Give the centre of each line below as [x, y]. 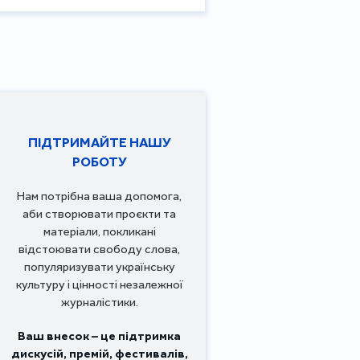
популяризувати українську [99, 266]
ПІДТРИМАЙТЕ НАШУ [99, 142]
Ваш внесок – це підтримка [99, 335]
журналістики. [99, 302]
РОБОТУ [99, 161]
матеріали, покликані [99, 231]
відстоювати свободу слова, [99, 249]
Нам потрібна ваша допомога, [99, 196]
